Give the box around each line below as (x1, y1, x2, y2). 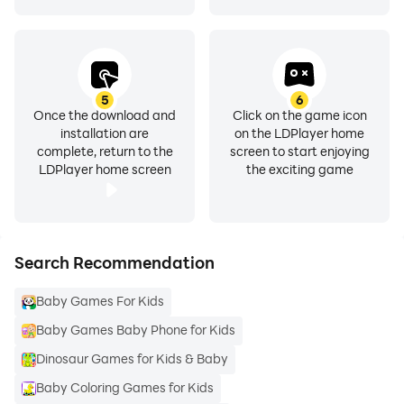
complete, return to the (36, 142, 173, 160)
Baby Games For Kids (36, 292, 164, 309)
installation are (60, 124, 149, 142)
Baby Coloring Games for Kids (36, 379, 214, 396)
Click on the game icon (232, 106, 367, 124)
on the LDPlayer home (234, 124, 364, 142)
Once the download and (33, 106, 176, 124)
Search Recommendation (14, 252, 215, 273)
